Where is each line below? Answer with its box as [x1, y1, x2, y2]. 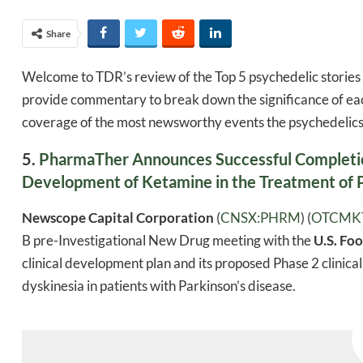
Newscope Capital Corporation [22, 209, 214, 227]
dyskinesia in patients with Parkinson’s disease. [22, 277, 296, 295]
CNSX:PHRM [220, 209, 301, 227]
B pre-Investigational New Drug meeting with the [22, 232, 314, 250]
